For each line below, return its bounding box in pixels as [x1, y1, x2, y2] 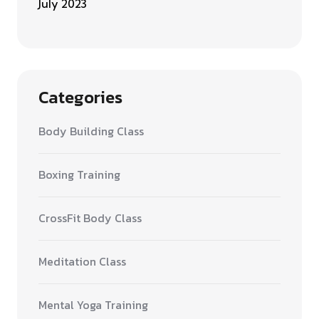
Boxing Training [38, 165, 120, 183]
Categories [38, 84, 122, 110]
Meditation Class [38, 252, 126, 270]
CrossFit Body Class [38, 209, 142, 226]
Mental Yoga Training [38, 296, 148, 313]
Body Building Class [38, 122, 144, 140]
